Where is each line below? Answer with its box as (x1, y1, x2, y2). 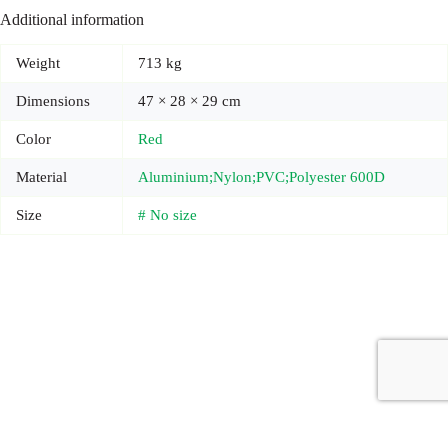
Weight (16, 55, 60, 72)
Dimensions (16, 93, 90, 110)
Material (16, 169, 67, 186)
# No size (138, 207, 197, 224)
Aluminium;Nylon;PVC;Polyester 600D (138, 169, 385, 186)
